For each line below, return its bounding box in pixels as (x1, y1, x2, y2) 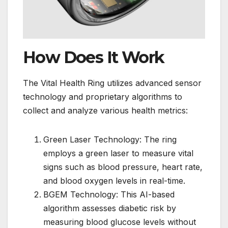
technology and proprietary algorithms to (23, 92, 182, 102)
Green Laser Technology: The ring (43, 134, 177, 145)
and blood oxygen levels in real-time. (43, 176, 185, 186)
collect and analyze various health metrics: (23, 105, 188, 116)
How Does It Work (23, 47, 164, 67)
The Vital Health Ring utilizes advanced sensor (23, 78, 202, 89)
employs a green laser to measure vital (43, 148, 193, 159)
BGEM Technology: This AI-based (43, 189, 175, 200)
